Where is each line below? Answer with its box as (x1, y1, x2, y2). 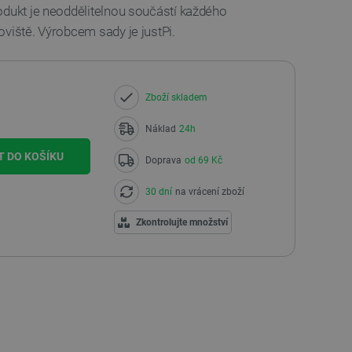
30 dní (145, 186, 172, 197)
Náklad (145, 123, 176, 134)
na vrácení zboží (174, 186, 244, 197)
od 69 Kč (184, 155, 222, 166)
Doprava (145, 155, 181, 166)
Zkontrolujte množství (135, 217, 228, 228)
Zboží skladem (145, 92, 207, 103)
